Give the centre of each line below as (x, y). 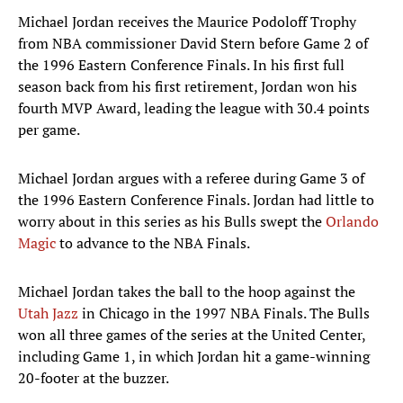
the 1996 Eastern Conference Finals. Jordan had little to (196, 200)
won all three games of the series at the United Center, (192, 335)
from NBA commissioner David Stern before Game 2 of (193, 44)
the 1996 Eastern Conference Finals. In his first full (181, 65)
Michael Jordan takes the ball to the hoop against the (187, 292)
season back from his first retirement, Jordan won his (188, 87)
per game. (49, 130)
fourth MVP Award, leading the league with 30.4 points (194, 108)
